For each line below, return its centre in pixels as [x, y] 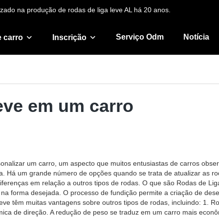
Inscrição [69, 37]
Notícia [196, 37]
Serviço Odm [140, 37]
